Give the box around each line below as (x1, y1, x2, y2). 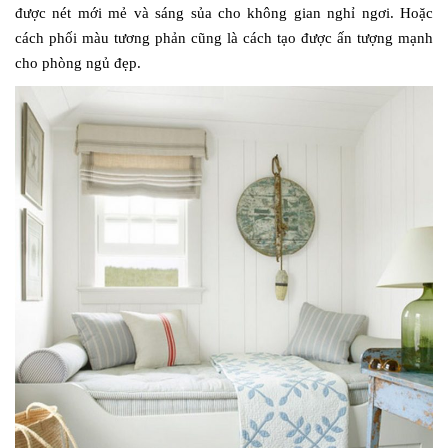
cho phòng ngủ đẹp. (15, 54, 141, 71)
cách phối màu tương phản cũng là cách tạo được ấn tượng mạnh (15, 29, 433, 46)
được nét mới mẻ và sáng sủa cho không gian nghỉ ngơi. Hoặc (15, 4, 433, 21)
